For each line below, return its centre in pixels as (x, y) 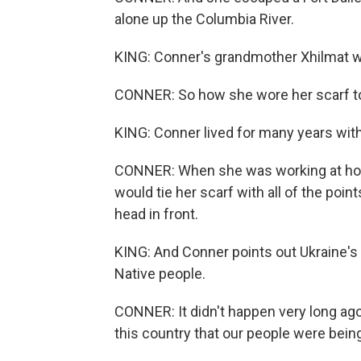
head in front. (156, 214)
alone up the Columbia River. (204, 19)
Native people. (160, 274)
